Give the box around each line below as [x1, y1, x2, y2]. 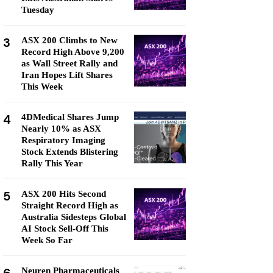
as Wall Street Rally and [21, 58, 118, 68]
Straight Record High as [21, 200, 118, 210]
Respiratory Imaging [21, 135, 105, 145]
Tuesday [21, 5, 54, 15]
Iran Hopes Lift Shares [21, 70, 113, 80]
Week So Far [21, 235, 73, 245]
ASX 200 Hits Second [21, 189, 106, 199]
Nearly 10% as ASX [21, 124, 101, 133]
